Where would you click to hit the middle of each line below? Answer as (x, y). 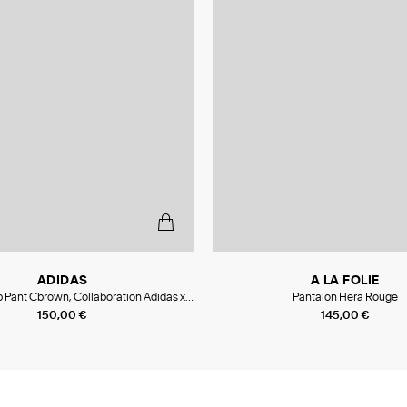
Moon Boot (62, 311)
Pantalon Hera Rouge (345, 298)
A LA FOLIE (345, 282)
